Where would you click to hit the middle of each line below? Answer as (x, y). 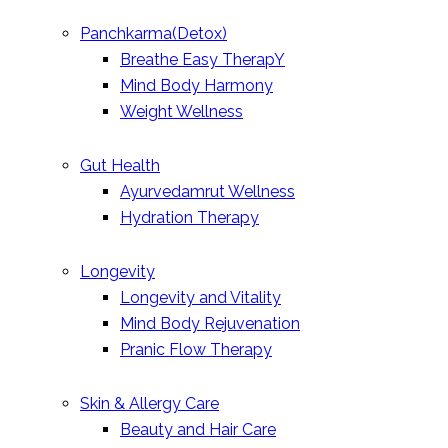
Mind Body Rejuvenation (210, 324)
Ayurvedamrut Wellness (207, 192)
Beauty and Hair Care (198, 430)
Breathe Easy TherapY (202, 60)
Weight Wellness (181, 112)
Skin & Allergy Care (149, 404)
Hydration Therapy (189, 218)
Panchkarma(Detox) (153, 34)
